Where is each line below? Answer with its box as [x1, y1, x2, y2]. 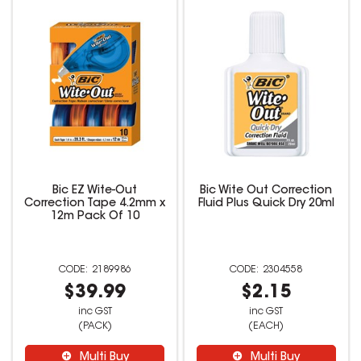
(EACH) [248, 321, 284, 331]
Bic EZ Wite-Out [52, 185, 138, 197]
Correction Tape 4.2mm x [24, 197, 166, 210]
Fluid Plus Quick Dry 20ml [197, 197, 334, 210]
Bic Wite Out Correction [200, 185, 333, 197]
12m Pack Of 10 [50, 210, 139, 222]
